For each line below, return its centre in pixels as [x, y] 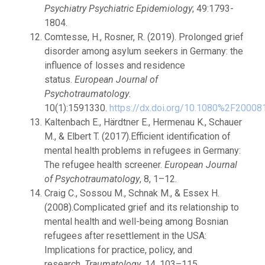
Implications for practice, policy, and [118, 250]
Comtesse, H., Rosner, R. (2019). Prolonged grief [144, 37]
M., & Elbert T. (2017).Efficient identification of [138, 136]
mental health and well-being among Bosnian [136, 222]
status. [59, 80]
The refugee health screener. [104, 165]
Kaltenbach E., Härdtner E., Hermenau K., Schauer [143, 122]
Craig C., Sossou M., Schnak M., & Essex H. [132, 193]
